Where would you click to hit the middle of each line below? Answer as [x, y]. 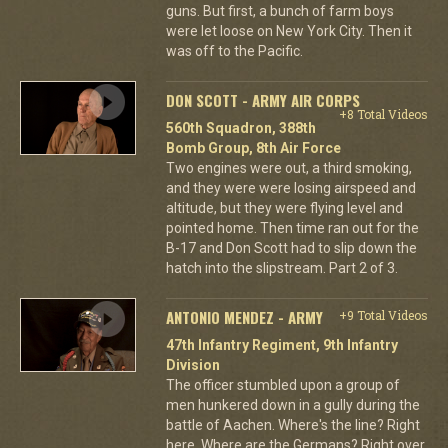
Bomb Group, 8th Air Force [253, 147]
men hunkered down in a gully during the [292, 404]
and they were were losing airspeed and [290, 187]
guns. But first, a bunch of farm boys [279, 10]
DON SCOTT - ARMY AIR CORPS [262, 99]
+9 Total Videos [383, 314]
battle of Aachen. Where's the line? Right [292, 424]
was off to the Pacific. [234, 50]
